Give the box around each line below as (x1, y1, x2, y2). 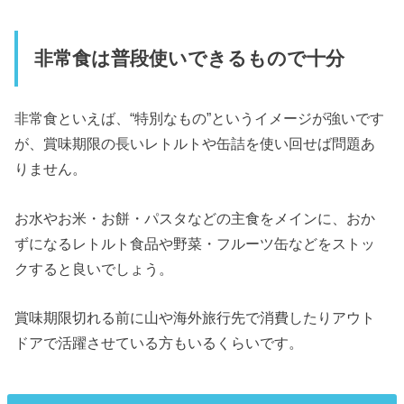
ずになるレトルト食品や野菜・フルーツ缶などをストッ (14, 234, 376, 252)
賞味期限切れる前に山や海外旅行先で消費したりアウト (14, 309, 376, 326)
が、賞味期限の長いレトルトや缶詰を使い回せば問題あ (14, 135, 376, 152)
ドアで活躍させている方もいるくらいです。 (14, 335, 304, 352)
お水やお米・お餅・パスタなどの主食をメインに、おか (14, 209, 376, 226)
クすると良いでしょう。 (14, 260, 174, 277)
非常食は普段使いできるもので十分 (33, 47, 344, 69)
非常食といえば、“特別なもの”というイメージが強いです (14, 110, 385, 127)
